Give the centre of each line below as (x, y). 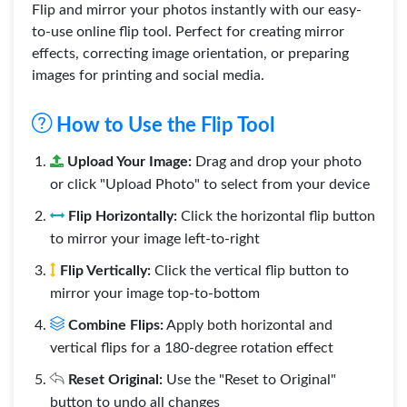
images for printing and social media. (148, 75)
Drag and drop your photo (277, 162)
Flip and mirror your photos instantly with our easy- (197, 10)
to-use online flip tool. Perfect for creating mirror (188, 32)
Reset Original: (115, 380)
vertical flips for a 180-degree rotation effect (192, 348)
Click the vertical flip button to (250, 271)
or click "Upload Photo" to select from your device (210, 184)
